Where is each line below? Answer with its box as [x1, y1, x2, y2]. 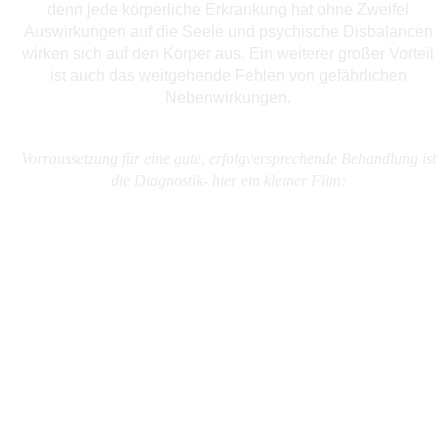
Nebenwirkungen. [165, 88, 292, 106]
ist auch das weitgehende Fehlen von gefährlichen [49, 66, 407, 84]
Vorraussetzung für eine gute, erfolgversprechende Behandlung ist [20, 149, 436, 167]
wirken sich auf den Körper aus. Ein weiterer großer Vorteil [22, 44, 435, 62]
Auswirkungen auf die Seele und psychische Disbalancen [23, 22, 433, 40]
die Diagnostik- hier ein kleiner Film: [110, 171, 346, 189]
